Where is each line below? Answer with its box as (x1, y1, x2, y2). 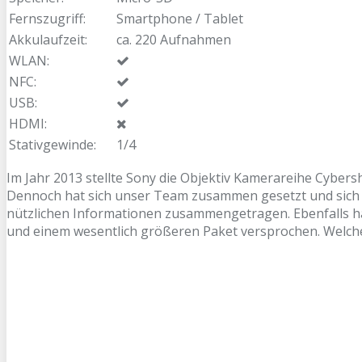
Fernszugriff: (9, 9, 86, 27)
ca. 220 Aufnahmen (116, 30, 231, 48)
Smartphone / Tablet (116, 9, 243, 27)
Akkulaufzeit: (9, 30, 87, 48)
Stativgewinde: (9, 135, 96, 154)
